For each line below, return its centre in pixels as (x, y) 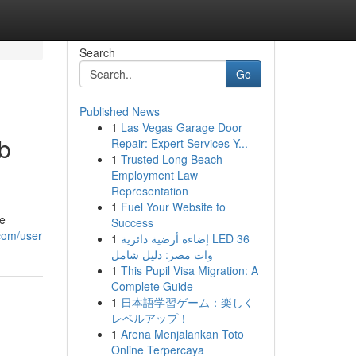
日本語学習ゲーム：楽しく (187, 302)
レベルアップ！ (150, 318)
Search (97, 52)
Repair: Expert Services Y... (179, 143)
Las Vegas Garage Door (181, 127)
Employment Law (154, 175)
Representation (149, 191)
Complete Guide (152, 286)
